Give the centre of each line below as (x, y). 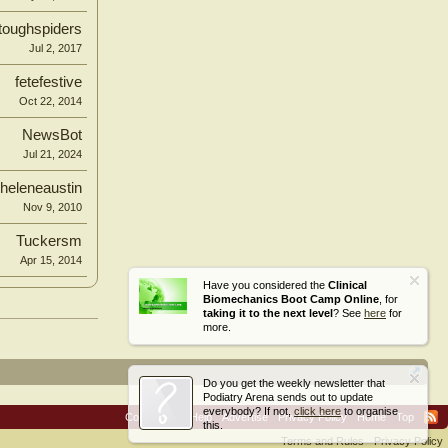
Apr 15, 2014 (51, 260)
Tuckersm (49, 241)
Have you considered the (265, 285)
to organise (369, 411)
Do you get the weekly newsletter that (294, 383)
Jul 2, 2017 (55, 48)
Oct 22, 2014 (50, 101)
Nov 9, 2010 (52, 207)
